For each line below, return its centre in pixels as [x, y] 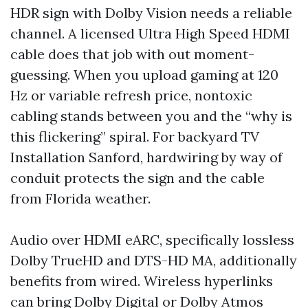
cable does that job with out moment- [132, 54]
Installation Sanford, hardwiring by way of [146, 157]
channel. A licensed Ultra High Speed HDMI [150, 33]
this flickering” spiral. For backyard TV [135, 136]
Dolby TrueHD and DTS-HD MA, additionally [154, 260]
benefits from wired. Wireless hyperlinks [142, 281]
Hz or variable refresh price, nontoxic [131, 95]
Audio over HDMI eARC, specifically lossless [152, 240]
